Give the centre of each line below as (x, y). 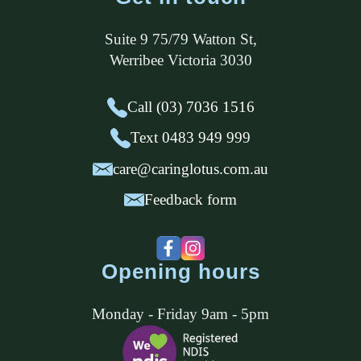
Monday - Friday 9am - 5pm (180, 313)
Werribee (136, 60)
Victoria (191, 60)
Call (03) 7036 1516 (191, 107)
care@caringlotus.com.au (191, 168)
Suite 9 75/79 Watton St (178, 39)
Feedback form (191, 199)
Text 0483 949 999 (191, 138)
